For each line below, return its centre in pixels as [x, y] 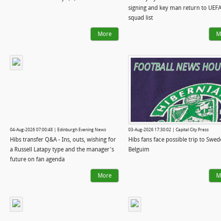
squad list [141, 18]
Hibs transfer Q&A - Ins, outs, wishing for [63, 139]
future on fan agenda [37, 159]
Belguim [139, 149]
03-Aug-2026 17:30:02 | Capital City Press [168, 130]
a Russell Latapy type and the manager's [62, 149]
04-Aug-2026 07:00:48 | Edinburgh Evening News [58, 130]
